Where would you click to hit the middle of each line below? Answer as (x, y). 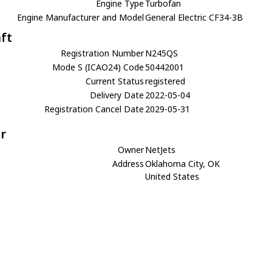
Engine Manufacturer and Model (81, 17)
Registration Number (103, 53)
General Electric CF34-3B (194, 17)
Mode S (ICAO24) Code (98, 67)
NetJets (161, 150)
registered (165, 81)
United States (172, 176)
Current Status (115, 81)
